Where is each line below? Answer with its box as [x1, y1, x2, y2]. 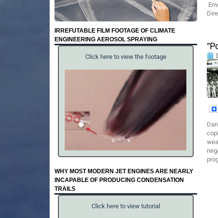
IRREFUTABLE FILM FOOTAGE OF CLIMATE [54, 27, 175, 34]
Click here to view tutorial [91, 202, 160, 210]
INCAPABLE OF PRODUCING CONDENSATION [54, 176, 184, 183]
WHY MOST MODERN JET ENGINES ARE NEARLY [54, 167, 193, 175]
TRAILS [54, 185, 75, 192]
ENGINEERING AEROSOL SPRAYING [54, 36, 157, 43]
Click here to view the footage [85, 53, 166, 61]
